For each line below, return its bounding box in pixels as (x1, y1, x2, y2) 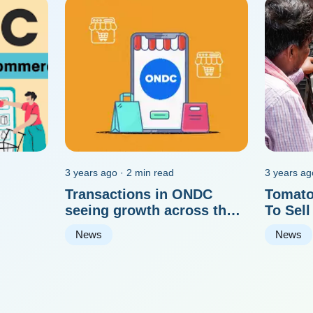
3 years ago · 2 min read (65, 166, 175, 178)
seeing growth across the (65, 202, 235, 218)
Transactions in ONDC (65, 186, 213, 202)
